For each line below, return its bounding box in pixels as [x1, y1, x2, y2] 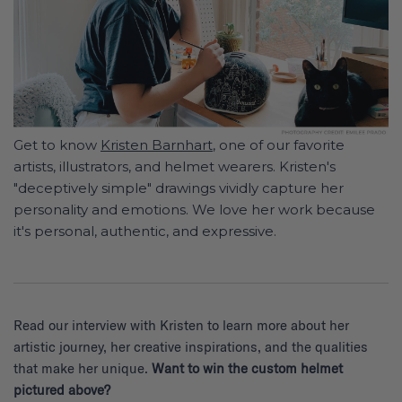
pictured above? [13, 381, 110, 399]
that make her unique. [13, 360, 152, 378]
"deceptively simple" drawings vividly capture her [13, 179, 344, 197]
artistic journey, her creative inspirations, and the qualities [13, 338, 368, 356]
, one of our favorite [213, 136, 345, 154]
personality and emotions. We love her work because [13, 201, 375, 219]
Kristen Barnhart [100, 136, 213, 154]
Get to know [13, 136, 100, 154]
